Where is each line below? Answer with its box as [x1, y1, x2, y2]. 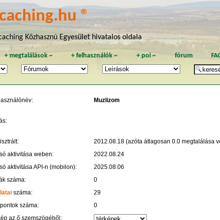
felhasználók [76, 52, 113, 59]
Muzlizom [93, 96, 120, 104]
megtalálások [9, 52, 48, 59]
